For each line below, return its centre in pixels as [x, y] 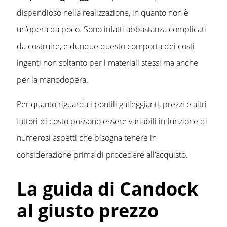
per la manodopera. [52, 79]
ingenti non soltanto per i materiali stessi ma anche [107, 63]
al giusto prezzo [88, 211]
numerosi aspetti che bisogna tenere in [87, 138]
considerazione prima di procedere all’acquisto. [102, 154]
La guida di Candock [107, 189]
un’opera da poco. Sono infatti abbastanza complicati [111, 29]
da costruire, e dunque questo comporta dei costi [106, 46]
